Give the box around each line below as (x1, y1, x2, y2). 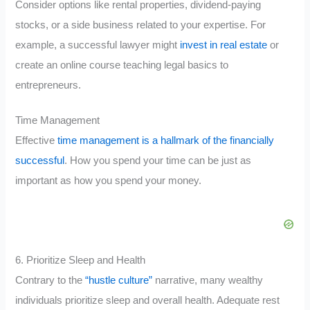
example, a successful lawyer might (15, 39, 181, 51)
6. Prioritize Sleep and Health (15, 255, 146, 266)
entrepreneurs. (15, 79, 82, 91)
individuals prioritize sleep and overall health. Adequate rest (15, 295, 280, 307)
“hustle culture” (85, 275, 153, 286)
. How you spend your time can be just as (64, 154, 252, 166)
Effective (15, 134, 58, 146)
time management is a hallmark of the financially (57, 134, 275, 146)
